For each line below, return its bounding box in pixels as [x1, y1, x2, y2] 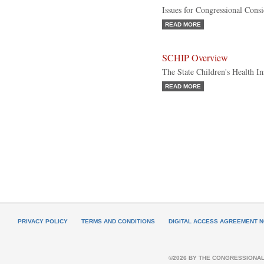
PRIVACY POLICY [18, 218, 68, 225]
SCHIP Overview [162, 51, 228, 64]
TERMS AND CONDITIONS [81, 218, 155, 225]
